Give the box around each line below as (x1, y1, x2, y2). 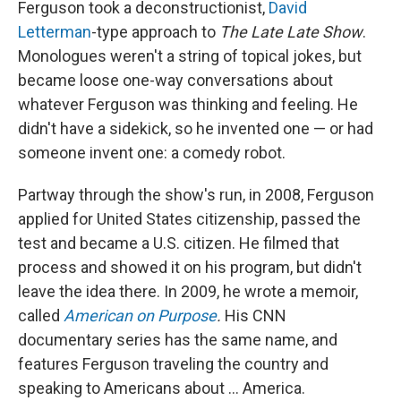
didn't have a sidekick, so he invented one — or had (18, 119, 373, 139)
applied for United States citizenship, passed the (18, 209, 361, 229)
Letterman (18, 22, 91, 42)
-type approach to (91, 22, 219, 42)
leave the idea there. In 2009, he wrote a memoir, (18, 282, 358, 302)
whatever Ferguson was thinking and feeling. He (18, 95, 358, 115)
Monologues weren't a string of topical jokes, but (18, 47, 362, 66)
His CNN (221, 306, 286, 326)
